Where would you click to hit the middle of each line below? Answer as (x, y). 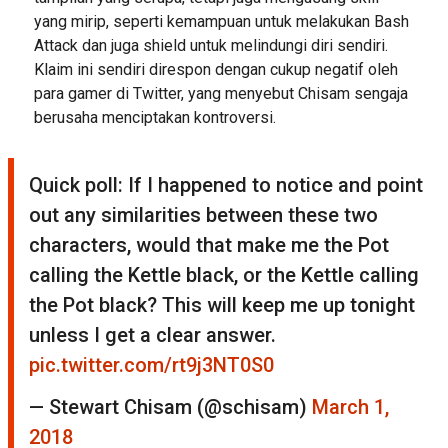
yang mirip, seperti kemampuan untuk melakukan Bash (221, 21)
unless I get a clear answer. (152, 334)
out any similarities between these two (203, 214)
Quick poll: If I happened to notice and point (226, 184)
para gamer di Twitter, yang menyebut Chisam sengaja (220, 93)
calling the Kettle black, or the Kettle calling (224, 274)
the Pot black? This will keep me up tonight (222, 304)
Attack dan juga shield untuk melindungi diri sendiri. (210, 45)
